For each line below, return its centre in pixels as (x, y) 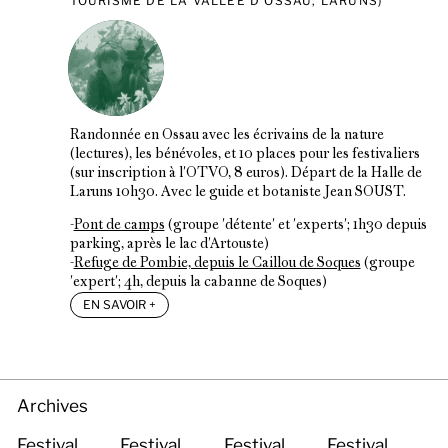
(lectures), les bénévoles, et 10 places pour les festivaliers (244, 155)
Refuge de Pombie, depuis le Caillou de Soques (217, 264)
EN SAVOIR (115, 305)
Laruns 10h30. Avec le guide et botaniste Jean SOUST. (237, 193)
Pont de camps (119, 226)
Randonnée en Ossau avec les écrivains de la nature (226, 136)
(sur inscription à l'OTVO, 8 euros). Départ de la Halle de (245, 174)
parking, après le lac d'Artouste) (169, 245)
